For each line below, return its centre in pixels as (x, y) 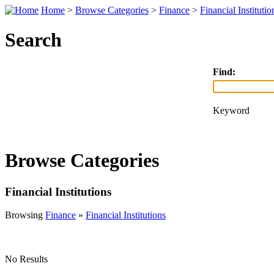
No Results (26, 259)
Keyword (231, 110)
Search (33, 40)
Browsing (25, 215)
